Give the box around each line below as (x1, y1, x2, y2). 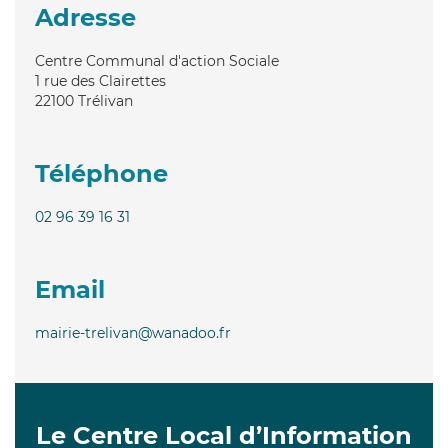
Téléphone (35, 158, 168, 188)
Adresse (35, 2, 136, 32)
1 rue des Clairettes (35, 71, 166, 90)
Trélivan (78, 91, 133, 110)
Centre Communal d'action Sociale (35, 51, 279, 70)
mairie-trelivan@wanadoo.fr (35, 323, 231, 342)
